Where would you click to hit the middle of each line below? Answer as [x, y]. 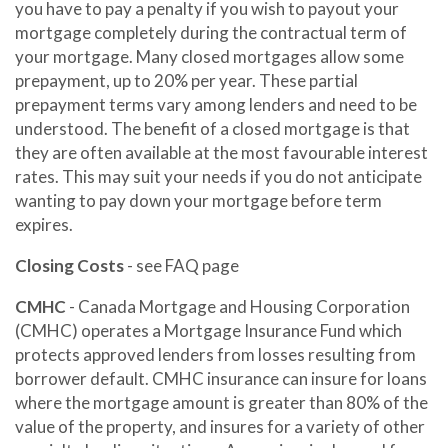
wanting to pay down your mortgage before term [198, 200]
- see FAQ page [181, 265]
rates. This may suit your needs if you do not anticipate [218, 176]
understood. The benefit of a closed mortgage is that [212, 128]
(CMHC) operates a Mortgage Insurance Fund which [208, 330]
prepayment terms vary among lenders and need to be [216, 104]
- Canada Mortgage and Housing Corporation [238, 306]
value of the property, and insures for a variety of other [220, 426]
